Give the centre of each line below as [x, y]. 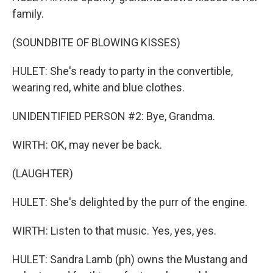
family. [28, 14]
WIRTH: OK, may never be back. [87, 145]
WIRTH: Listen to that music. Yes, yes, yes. [114, 231]
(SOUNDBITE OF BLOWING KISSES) [96, 42]
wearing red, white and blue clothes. [98, 87]
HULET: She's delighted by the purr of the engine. [130, 202]
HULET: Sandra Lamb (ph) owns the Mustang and [130, 259]
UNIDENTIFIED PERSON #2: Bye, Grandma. [114, 116]
